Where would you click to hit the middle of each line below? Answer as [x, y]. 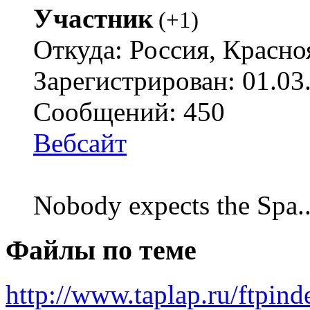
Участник [93, 18]
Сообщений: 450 [129, 111]
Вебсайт [80, 143]
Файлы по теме [101, 250]
